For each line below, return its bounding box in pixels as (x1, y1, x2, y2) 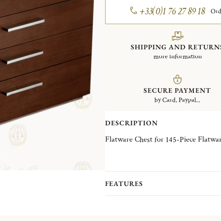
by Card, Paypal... (154, 95, 201, 105)
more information (153, 52, 202, 61)
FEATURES (105, 179, 143, 188)
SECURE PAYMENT (144, 85, 212, 95)
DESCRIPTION (105, 118, 158, 127)
